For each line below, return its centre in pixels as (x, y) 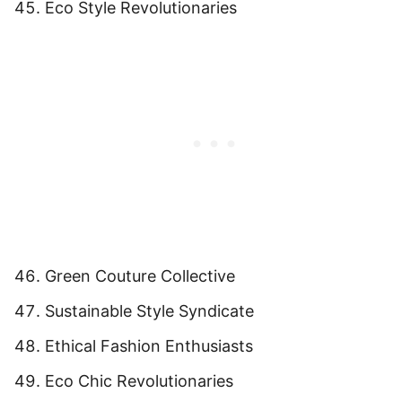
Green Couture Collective (140, 275)
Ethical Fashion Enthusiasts (149, 345)
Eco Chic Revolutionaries (139, 380)
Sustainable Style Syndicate (149, 310)
